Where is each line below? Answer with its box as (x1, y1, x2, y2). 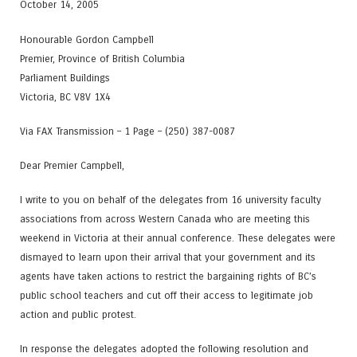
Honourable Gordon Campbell (20, 33, 154, 45)
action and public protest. (20, 308, 136, 321)
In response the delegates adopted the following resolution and (20, 343, 308, 355)
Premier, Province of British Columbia (20, 52, 185, 65)
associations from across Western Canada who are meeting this (20, 213, 310, 226)
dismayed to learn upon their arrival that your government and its (20, 251, 316, 264)
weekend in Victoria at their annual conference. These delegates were (20, 232, 335, 245)
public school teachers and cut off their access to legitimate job (20, 289, 313, 302)
